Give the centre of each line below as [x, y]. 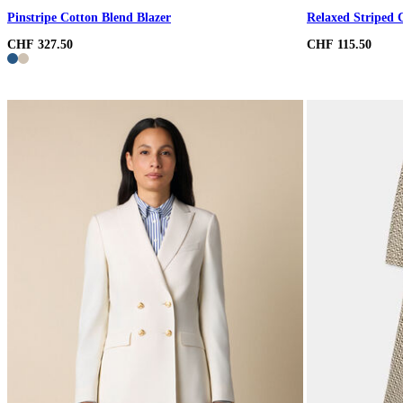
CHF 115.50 [339, 44]
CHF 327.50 [40, 44]
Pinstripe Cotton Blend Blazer [89, 18]
